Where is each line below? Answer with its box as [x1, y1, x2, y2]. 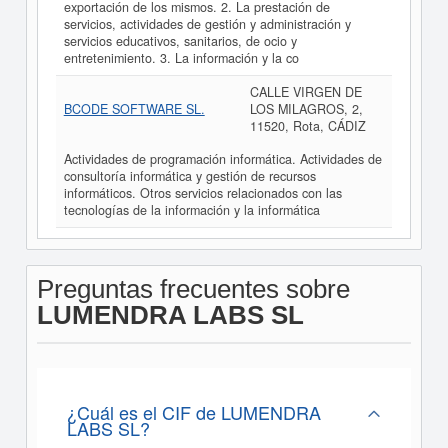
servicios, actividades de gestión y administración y [63, 15, 351, 34]
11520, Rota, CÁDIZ [249, 117, 366, 136]
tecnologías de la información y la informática [63, 201, 320, 220]
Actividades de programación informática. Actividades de [63, 150, 382, 169]
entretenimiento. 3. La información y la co [63, 49, 299, 68]
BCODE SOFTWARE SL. [63, 100, 205, 119]
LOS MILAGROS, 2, [249, 100, 363, 119]
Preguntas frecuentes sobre [36, 274, 350, 305]
